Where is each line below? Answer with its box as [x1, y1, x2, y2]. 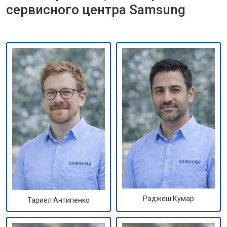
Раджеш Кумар [143, 194, 194, 203]
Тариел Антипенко [27, 196, 90, 204]
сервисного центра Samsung [6, 2, 185, 17]
